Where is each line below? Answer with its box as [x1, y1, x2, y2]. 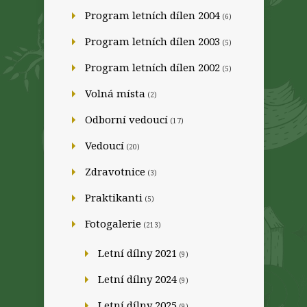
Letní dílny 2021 [98, 246, 177, 260]
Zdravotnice [85, 164, 145, 178]
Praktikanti [85, 191, 143, 204]
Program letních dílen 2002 [85, 60, 220, 74]
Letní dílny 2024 [98, 272, 177, 286]
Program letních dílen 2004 [85, 8, 220, 22]
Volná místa [85, 86, 145, 100]
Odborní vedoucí [85, 112, 168, 126]
